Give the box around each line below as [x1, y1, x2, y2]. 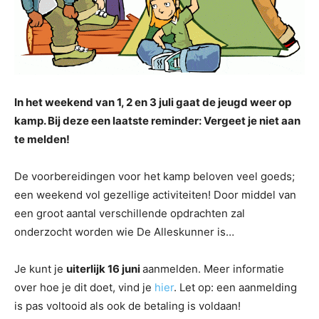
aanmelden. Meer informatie [142, 262, 284, 276]
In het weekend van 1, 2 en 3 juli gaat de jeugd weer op [14, 95, 291, 110]
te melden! [14, 132, 70, 147]
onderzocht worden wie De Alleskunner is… [14, 225, 234, 239]
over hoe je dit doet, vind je [14, 281, 155, 295]
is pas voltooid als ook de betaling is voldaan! [14, 299, 241, 313]
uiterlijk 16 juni [66, 262, 142, 276]
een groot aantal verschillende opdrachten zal [14, 206, 245, 221]
